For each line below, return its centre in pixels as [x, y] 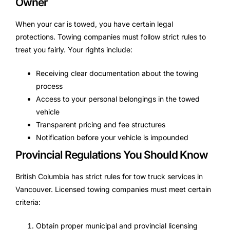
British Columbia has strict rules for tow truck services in [109, 177]
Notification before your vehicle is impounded [112, 138]
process [49, 86]
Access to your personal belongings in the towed [118, 99]
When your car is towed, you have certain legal [94, 24]
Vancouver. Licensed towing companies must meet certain [113, 189]
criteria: [28, 202]
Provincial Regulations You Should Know [112, 155]
